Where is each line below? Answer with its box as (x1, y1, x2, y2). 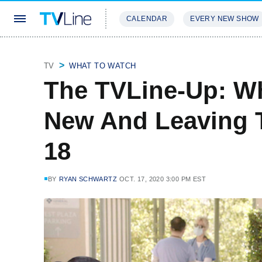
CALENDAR (126, 15, 168, 23)
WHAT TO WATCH (69, 61, 136, 70)
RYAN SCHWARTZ (58, 175, 118, 182)
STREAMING (119, 49, 167, 58)
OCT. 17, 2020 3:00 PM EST (119, 175, 206, 182)
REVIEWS (181, 49, 219, 58)
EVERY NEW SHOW (190, 15, 259, 23)
